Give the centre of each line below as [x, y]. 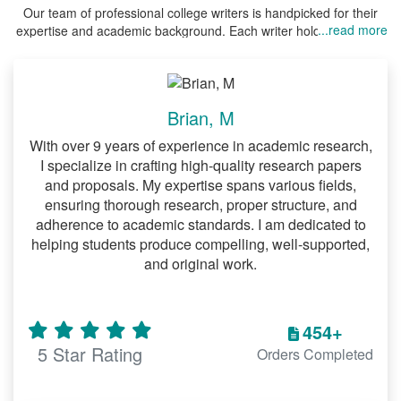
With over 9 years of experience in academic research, [200, 145]
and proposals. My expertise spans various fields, [200, 185]
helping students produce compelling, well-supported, [200, 244]
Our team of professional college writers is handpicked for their [200, 13]
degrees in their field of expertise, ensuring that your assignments [200, 48]
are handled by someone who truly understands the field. [200, 66]
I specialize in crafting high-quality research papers [200, 165]
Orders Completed [315, 354]
